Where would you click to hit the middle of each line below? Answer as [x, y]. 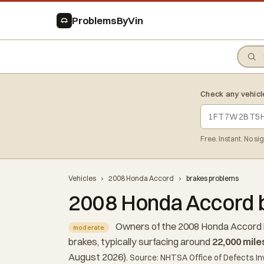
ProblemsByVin [108, 20]
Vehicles [82, 178]
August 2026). [99, 257]
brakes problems [212, 178]
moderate [89, 227]
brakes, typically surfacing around [140, 242]
